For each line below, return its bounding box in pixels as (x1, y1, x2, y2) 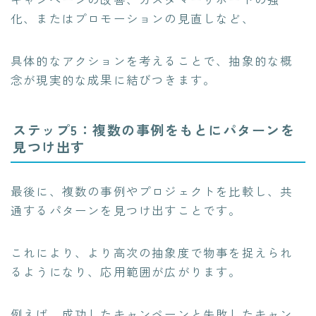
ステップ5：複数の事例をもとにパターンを (13, 120, 295, 140)
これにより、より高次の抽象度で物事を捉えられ (11, 244, 293, 262)
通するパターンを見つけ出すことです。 (11, 202, 242, 219)
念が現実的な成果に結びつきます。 (11, 71, 217, 88)
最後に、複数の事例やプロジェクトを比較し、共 (11, 183, 293, 200)
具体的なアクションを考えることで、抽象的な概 (11, 51, 293, 69)
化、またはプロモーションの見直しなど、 (11, 9, 255, 27)
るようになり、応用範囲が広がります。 (11, 263, 242, 281)
